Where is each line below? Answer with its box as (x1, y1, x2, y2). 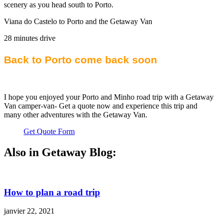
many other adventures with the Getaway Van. (4, 110, 149, 119)
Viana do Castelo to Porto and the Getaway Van (4, 17, 154, 26)
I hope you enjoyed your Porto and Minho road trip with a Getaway (4, 93, 214, 102)
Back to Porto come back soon (4, 54, 157, 66)
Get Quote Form (24, 127, 75, 136)
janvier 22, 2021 (4, 207, 55, 216)
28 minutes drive (4, 34, 55, 43)
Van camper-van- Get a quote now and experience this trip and (4, 102, 197, 110)
